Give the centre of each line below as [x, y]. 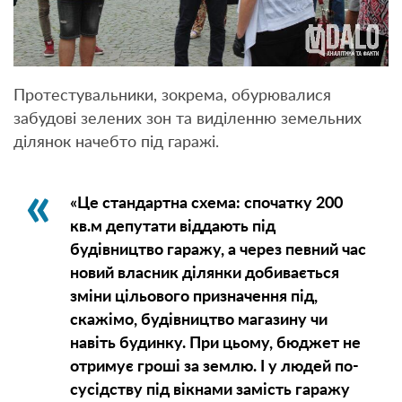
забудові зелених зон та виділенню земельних [188, 120]
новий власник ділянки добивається [204, 274]
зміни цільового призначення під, [193, 297]
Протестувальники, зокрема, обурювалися [172, 96]
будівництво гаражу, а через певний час [218, 251]
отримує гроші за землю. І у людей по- [214, 367]
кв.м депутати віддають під [172, 227]
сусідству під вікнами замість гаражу [210, 391]
